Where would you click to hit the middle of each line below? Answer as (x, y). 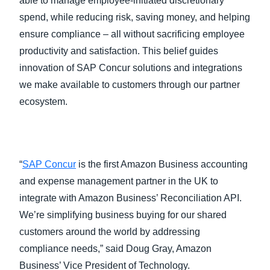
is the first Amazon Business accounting (162, 164)
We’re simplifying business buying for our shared (123, 215)
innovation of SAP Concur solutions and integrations (131, 68)
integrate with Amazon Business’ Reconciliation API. (130, 198)
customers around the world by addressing (110, 232)
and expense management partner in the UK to (119, 181)
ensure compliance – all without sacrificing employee (132, 34)
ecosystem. (43, 102)
